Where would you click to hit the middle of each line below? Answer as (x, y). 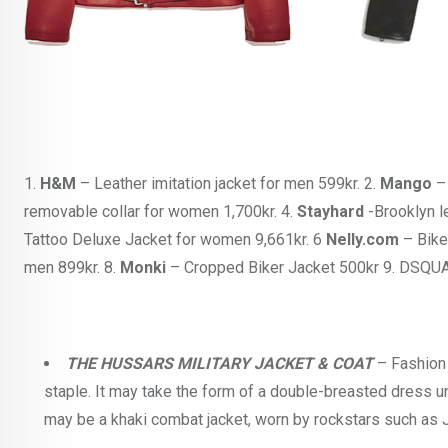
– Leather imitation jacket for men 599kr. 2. (228, 184)
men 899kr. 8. (72, 268)
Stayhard (330, 212)
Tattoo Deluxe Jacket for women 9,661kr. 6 (175, 240)
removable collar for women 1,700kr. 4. (160, 212)
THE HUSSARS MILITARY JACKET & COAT (219, 364)
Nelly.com (362, 240)
